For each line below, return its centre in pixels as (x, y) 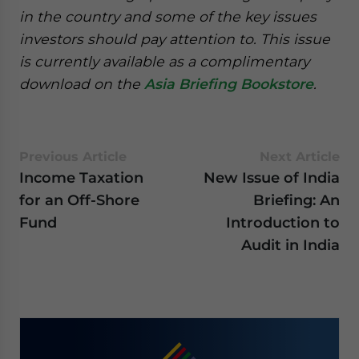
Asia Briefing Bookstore (229, 83)
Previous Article (73, 156)
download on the (82, 83)
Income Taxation (81, 177)
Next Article (300, 156)
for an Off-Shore (79, 200)
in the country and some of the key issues (168, 16)
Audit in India (290, 244)
